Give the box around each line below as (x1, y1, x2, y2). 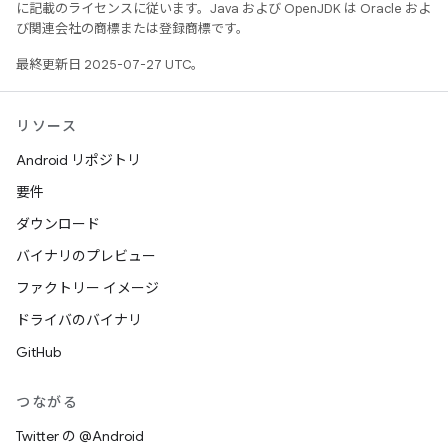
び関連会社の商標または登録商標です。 (16, 20, 249, 37)
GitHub (16, 343, 61, 361)
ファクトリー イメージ (16, 279, 159, 297)
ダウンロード (16, 215, 100, 233)
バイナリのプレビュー (16, 247, 156, 265)
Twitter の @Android (16, 427, 144, 445)
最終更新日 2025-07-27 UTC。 (16, 56, 204, 73)
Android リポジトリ (16, 151, 141, 169)
